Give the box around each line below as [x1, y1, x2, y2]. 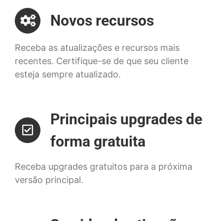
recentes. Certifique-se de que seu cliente [15, 55, 188, 66]
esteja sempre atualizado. [15, 69, 121, 79]
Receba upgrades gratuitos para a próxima [15, 161, 192, 172]
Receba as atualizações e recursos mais [15, 42, 180, 53]
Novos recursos [50, 11, 154, 29]
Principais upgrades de [50, 110, 202, 128]
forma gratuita [50, 132, 146, 150]
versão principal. [15, 174, 83, 185]
